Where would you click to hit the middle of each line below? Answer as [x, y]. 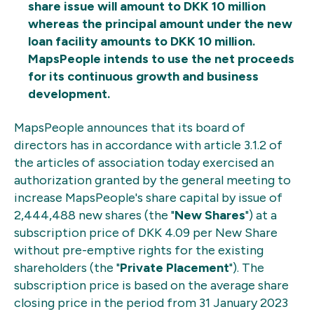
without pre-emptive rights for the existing [139, 250]
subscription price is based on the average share [151, 285]
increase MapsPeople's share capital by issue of [148, 197]
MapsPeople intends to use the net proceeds [161, 59]
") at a [261, 215]
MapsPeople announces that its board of [130, 127]
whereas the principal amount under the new [160, 24]
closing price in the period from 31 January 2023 [151, 302]
